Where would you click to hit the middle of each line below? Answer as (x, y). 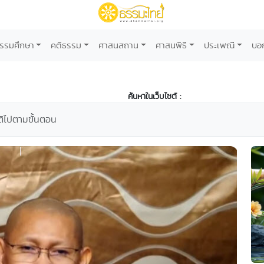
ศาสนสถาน (119, 45)
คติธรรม (66, 45)
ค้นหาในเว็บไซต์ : (154, 96)
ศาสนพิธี (171, 45)
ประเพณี (219, 45)
